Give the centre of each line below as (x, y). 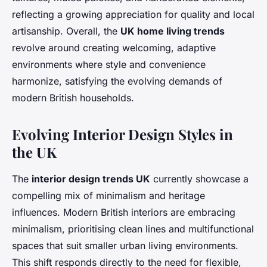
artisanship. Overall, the (66, 31)
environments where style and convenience (109, 65)
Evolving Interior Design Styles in (122, 134)
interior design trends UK (91, 179)
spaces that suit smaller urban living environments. (125, 246)
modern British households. (73, 98)
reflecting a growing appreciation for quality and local (133, 15)
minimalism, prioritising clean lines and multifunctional (133, 229)
